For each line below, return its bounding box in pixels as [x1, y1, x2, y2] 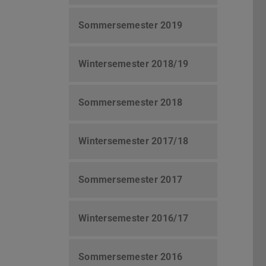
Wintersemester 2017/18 [78, 135, 189, 147]
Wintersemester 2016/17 [78, 213, 189, 224]
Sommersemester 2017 [78, 174, 183, 186]
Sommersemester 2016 [78, 251, 183, 263]
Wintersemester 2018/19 [78, 58, 189, 70]
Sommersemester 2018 [78, 97, 183, 109]
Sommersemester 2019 [78, 20, 183, 31]
